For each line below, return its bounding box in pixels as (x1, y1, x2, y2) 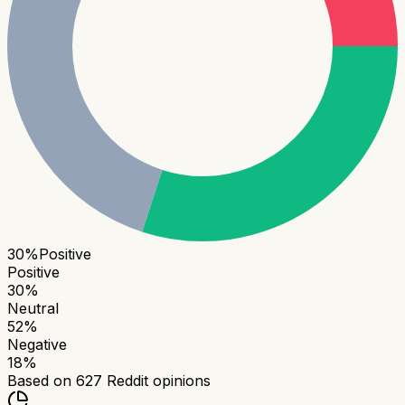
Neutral (7, 299, 59, 318)
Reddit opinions (102, 372, 211, 391)
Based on (7, 372, 76, 391)
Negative (7, 335, 67, 354)
